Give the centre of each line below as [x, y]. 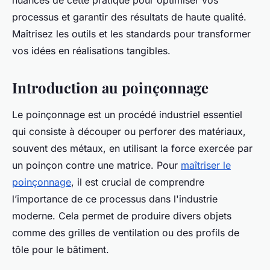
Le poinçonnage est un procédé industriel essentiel [127, 115]
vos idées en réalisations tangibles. [91, 51]
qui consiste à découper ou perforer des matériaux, [129, 132]
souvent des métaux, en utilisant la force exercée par [132, 149]
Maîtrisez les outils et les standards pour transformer [131, 34]
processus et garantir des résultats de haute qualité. [129, 17]
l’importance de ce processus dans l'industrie [115, 199]
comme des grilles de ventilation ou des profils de [126, 233]
